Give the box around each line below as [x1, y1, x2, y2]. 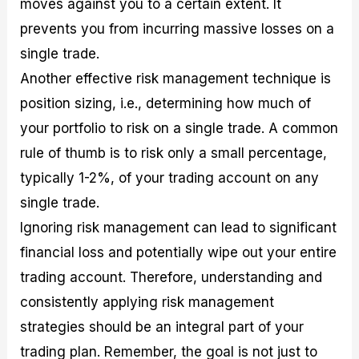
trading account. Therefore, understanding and [20, 269, 323, 286]
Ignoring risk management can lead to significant [20, 220, 337, 236]
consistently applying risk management [20, 294, 275, 311]
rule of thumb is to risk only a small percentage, [20, 145, 328, 162]
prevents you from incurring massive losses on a [20, 21, 335, 38]
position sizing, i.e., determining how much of [20, 95, 312, 112]
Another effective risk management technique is [20, 71, 332, 87]
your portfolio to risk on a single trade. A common [20, 120, 339, 137]
